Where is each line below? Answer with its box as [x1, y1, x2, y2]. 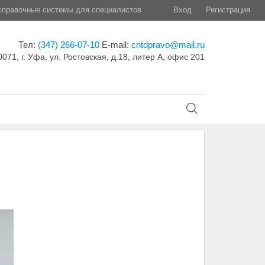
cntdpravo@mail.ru [131, 40, 205, 50]
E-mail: [101, 40, 131, 50]
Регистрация [206, 5, 250, 14]
